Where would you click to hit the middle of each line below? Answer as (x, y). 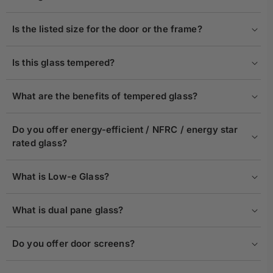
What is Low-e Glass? (61, 177)
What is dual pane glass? (69, 210)
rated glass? (40, 143)
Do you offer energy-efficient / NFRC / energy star (125, 130)
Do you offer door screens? (75, 244)
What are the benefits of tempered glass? (106, 96)
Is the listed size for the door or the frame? (107, 29)
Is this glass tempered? (64, 63)
